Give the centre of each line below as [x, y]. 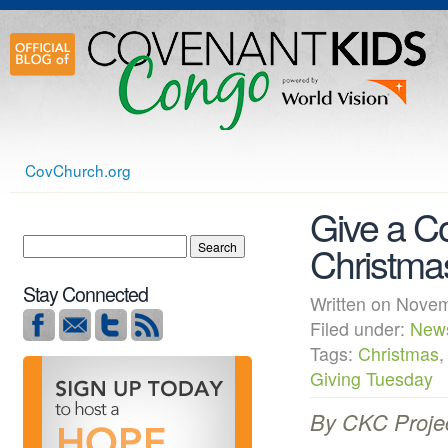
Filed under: [360, 329]
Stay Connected [85, 294]
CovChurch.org [78, 170]
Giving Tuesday [371, 379]
